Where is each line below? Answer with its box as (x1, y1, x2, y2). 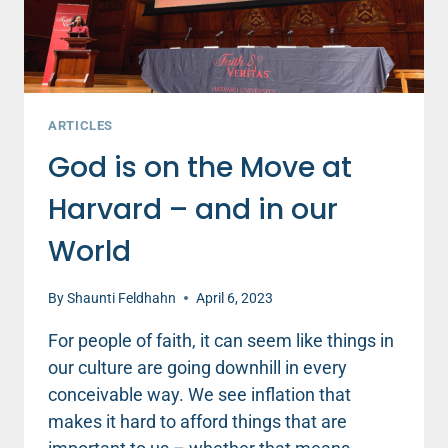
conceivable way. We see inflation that (48, 383, 351, 405)
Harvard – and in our (48, 190, 338, 230)
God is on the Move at (48, 148, 352, 188)
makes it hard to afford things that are (48, 410, 347, 432)
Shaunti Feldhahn (67, 289, 177, 307)
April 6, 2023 (196, 289, 274, 307)
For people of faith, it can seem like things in (48, 329, 394, 351)
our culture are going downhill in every (48, 356, 347, 378)
